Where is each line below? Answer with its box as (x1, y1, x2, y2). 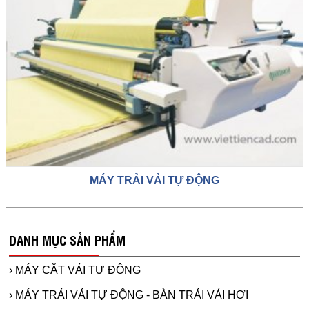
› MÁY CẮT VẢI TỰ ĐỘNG (9, 264, 141, 277)
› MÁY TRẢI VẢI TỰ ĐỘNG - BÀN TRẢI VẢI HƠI (9, 289, 248, 301)
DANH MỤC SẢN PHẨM (9, 230, 126, 249)
